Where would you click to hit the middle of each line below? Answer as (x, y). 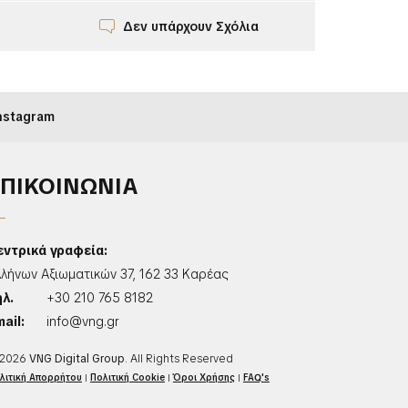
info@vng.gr (82, 321)
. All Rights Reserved (178, 359)
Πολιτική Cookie (127, 377)
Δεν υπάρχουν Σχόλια (190, 26)
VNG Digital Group (76, 359)
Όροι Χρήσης (204, 377)
